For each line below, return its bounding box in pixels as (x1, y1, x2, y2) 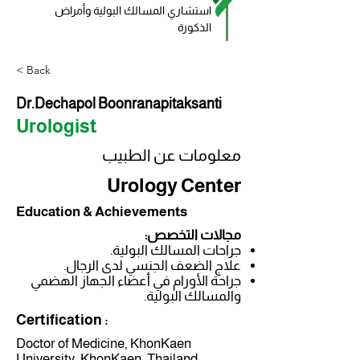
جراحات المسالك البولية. (110, 243, 241, 258)
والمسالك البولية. (144, 288, 241, 304)
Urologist (16, 116, 97, 137)
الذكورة (178, 21, 211, 34)
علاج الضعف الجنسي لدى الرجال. (63, 258, 241, 273)
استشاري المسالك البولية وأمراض (52, 4, 211, 17)
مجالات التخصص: (145, 227, 241, 243)
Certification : (16, 312, 108, 328)
